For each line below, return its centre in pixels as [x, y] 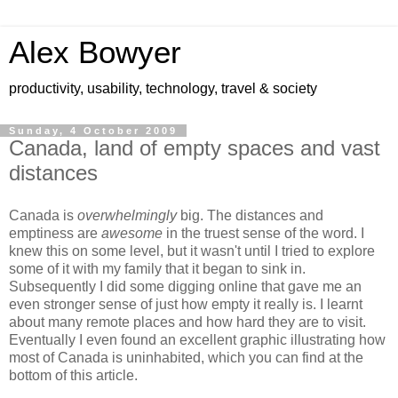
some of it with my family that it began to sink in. [157, 268]
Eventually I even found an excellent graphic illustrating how [197, 339]
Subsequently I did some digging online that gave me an [185, 286]
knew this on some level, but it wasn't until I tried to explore [192, 251]
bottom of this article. [73, 375]
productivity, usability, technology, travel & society [163, 88]
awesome [132, 233]
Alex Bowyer [95, 52]
